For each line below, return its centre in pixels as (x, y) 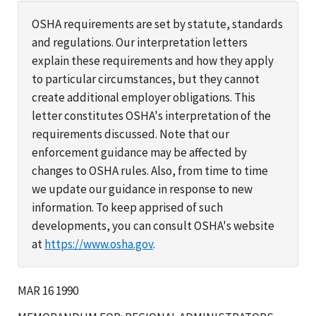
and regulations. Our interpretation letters (140, 42)
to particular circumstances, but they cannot (146, 79)
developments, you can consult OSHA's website (153, 225)
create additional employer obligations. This (144, 97)
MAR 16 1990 (48, 290)
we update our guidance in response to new (142, 189)
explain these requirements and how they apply (153, 60)
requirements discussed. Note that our (130, 134)
